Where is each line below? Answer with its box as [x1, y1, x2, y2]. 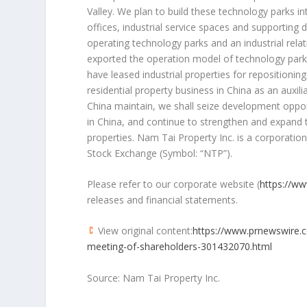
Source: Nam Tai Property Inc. [87, 271, 221, 284]
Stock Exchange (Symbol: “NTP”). [87, 146, 233, 160]
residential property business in [87, 83, 228, 97]
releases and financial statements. [87, 193, 238, 206]
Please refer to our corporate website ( [87, 177, 260, 191]
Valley [87, 4, 113, 18]
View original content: [95, 224, 193, 238]
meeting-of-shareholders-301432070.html [87, 240, 273, 254]
